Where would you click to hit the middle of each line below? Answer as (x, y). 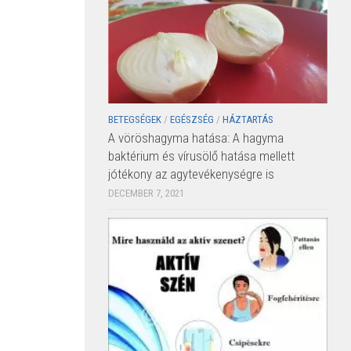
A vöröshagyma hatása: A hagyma (196, 138)
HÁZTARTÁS (248, 119)
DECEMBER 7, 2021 (146, 193)
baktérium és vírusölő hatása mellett (201, 156)
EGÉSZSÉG (192, 119)
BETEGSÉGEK (135, 119)
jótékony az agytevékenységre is (191, 174)
